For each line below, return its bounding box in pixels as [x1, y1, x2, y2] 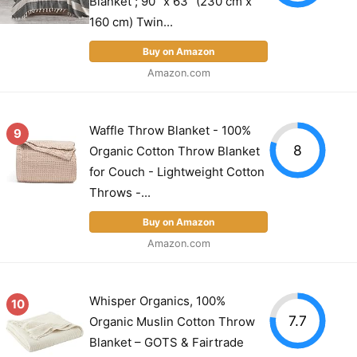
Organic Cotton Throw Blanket [89, 143, 260, 159]
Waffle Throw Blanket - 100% [89, 122, 251, 138]
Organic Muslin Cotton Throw [89, 313, 255, 329]
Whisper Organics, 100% [89, 292, 226, 308]
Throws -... [89, 184, 151, 200]
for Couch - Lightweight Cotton [89, 163, 265, 179]
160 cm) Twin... [89, 14, 173, 29]
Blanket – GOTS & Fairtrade [89, 334, 244, 350]
